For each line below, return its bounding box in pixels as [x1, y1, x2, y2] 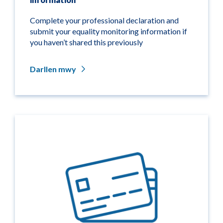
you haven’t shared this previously [30, 37, 143, 47]
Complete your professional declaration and [30, 15, 179, 25]
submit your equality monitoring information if [30, 26, 187, 36]
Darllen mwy [30, 64, 76, 74]
